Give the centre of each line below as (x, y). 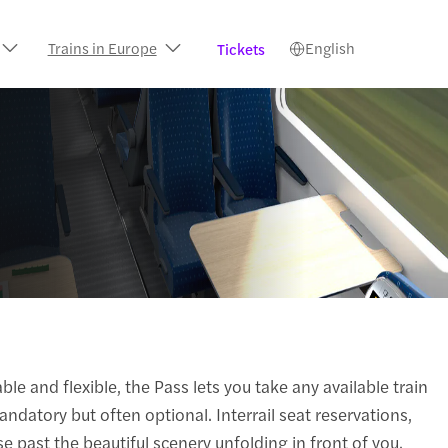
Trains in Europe (102, 47)
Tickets (240, 48)
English (329, 47)
